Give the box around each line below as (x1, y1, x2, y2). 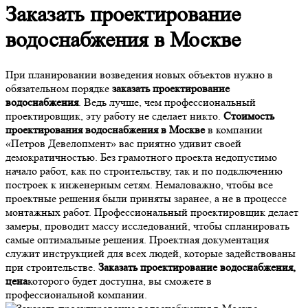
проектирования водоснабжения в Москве (5, 122, 205, 136)
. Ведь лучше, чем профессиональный (78, 95, 256, 109)
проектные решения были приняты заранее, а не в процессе (5, 191, 287, 205)
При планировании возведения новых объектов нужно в (5, 67, 273, 81)
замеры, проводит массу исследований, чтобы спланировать (5, 219, 289, 232)
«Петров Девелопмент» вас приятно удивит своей (5, 136, 241, 150)
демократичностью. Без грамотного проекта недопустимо (5, 150, 277, 164)
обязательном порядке (5, 81, 112, 95)
